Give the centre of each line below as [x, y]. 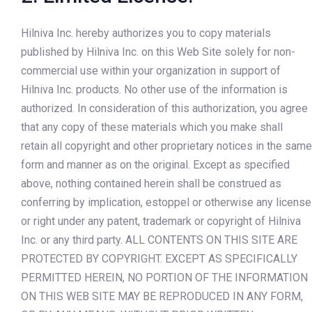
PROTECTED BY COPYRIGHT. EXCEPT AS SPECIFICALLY [159, 259]
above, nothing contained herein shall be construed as [151, 184]
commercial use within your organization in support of [151, 71]
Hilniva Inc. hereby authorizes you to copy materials [146, 33]
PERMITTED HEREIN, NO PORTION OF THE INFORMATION [164, 278]
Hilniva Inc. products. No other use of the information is [154, 90]
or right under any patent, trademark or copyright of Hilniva [161, 221]
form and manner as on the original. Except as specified [155, 165]
